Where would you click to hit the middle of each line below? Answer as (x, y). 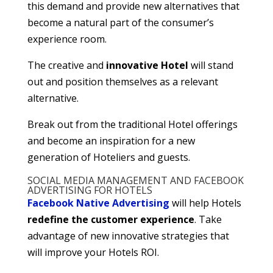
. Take (208, 220)
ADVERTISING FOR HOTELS (90, 190)
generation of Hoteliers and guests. (108, 158)
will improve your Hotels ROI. (93, 253)
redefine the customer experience (111, 220)
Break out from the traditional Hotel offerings (132, 125)
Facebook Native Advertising (98, 203)
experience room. (67, 39)
